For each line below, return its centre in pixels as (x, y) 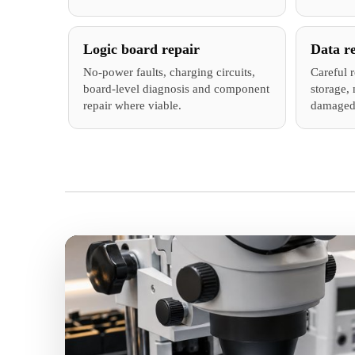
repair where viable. (132, 105)
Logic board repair (141, 49)
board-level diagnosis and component (176, 88)
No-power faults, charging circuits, (169, 72)
